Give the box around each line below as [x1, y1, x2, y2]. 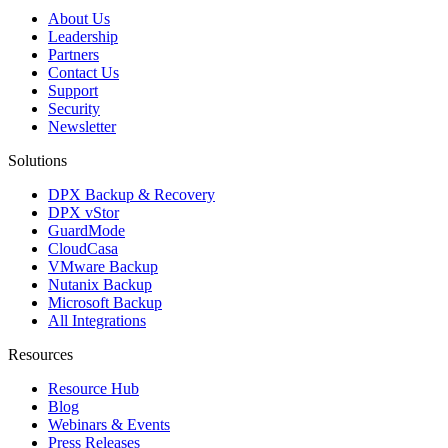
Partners [48, 45, 99, 63]
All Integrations [48, 311, 146, 329]
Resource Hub [48, 379, 139, 397]
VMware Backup [48, 257, 158, 275]
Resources [8, 345, 73, 363]
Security [48, 99, 100, 117]
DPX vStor [48, 203, 119, 221]
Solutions [8, 151, 67, 169]
